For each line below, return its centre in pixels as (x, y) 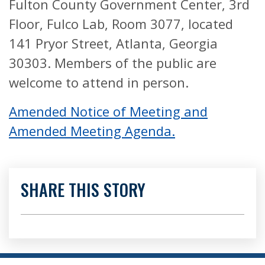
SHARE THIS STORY (83, 189)
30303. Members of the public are (113, 62)
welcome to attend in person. (99, 82)
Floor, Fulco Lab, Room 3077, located (121, 23)
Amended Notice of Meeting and (108, 111)
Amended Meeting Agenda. (92, 130)
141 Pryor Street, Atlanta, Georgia (113, 43)
